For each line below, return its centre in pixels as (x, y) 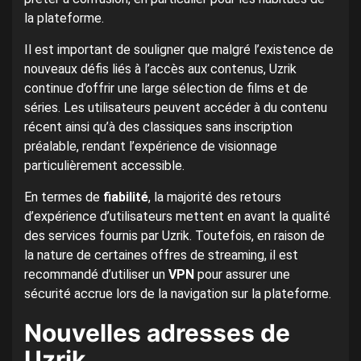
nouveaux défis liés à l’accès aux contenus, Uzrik (160, 69)
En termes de (64, 197)
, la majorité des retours (215, 197)
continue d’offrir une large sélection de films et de (166, 89)
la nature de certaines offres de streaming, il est (161, 255)
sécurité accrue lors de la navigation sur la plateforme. (178, 294)
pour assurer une (242, 275)
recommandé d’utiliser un (96, 275)
